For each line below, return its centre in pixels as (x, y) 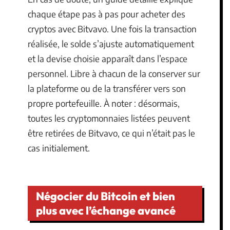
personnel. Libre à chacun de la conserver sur (114, 73)
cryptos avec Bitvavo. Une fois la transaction (112, 29)
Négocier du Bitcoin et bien (106, 196)
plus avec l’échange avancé (106, 210)
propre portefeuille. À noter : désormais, (104, 103)
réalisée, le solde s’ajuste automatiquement (111, 44)
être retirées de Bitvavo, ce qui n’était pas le (111, 133)
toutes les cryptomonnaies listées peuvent (109, 118)
